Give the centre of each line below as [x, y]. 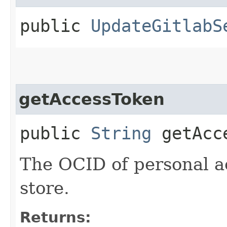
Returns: [55, 217]
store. [45, 188]
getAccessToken [92, 99]
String [121, 133]
